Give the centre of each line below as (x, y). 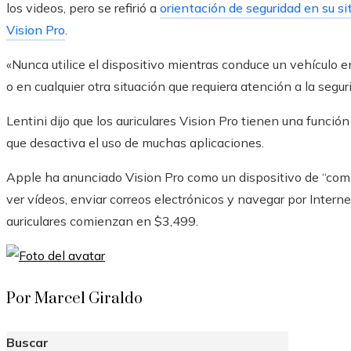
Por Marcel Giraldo (74, 299)
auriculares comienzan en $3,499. (102, 221)
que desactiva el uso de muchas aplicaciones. (135, 143)
